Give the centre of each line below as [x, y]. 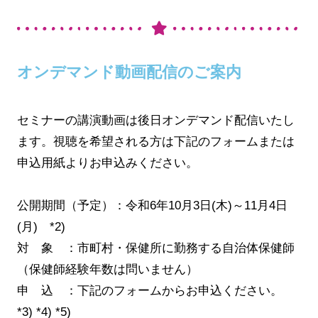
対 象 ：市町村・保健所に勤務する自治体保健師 [155, 248]
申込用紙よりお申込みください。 [107, 163]
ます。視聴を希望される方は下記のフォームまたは [155, 141]
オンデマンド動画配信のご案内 [129, 72]
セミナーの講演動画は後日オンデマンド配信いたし [155, 120]
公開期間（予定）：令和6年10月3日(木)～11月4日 [152, 206]
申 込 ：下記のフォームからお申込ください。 [155, 291]
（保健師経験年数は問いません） [107, 270]
